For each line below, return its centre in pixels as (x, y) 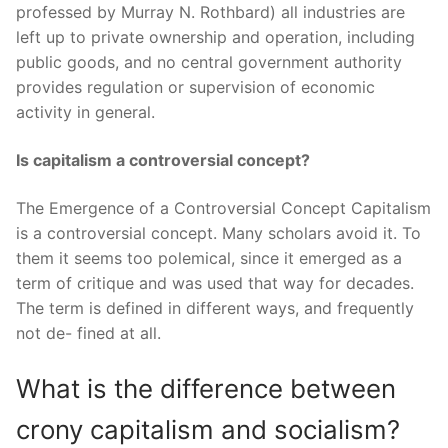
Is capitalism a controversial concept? (163, 159)
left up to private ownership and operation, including (215, 37)
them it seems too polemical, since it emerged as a (209, 257)
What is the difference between (206, 389)
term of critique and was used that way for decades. (215, 282)
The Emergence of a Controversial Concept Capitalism (223, 207)
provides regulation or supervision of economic (195, 87)
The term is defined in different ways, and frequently (215, 307)
